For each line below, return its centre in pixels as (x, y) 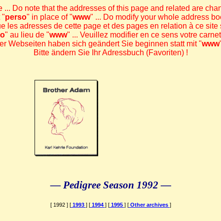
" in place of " (49, 17)
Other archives (149, 205)
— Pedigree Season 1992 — (110, 185)
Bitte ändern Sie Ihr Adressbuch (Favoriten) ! (110, 53)
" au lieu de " (27, 35)
